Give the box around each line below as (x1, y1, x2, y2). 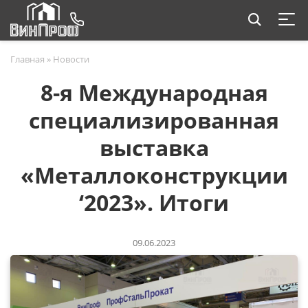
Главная (10, 53, 45, 65)
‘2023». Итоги (79, 188, 229, 217)
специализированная (29, 105, 279, 135)
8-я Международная (40, 78, 268, 107)
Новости (53, 53, 89, 65)
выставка (99, 133, 209, 162)
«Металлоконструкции (20, 160, 288, 190)
